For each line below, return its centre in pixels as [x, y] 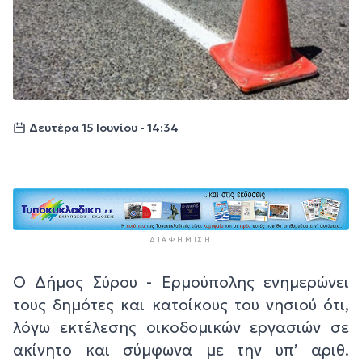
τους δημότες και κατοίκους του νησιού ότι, [181, 304]
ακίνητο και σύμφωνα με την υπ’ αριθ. [181, 349]
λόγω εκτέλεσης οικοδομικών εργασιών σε [181, 327]
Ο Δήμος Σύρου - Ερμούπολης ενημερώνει [181, 282]
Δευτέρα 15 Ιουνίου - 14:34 [104, 128]
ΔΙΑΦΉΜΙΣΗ [181, 239]
